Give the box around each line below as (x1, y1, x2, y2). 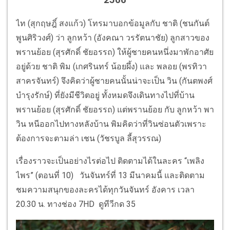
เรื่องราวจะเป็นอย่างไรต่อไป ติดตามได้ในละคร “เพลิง (16, 156, 204, 166)
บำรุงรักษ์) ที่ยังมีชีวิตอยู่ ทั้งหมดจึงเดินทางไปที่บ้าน (16, 90, 195, 101)
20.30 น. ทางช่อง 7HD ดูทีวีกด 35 (16, 199, 136, 209)
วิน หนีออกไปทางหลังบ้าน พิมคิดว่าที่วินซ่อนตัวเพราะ (16, 119, 206, 129)
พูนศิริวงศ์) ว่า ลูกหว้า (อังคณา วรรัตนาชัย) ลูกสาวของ (16, 33, 209, 43)
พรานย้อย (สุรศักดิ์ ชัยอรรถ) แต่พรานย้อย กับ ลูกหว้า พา (16, 105, 214, 115)
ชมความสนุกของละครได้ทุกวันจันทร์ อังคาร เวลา (16, 185, 195, 195)
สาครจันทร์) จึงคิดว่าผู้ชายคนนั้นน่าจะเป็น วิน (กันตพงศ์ (16, 76, 213, 86)
